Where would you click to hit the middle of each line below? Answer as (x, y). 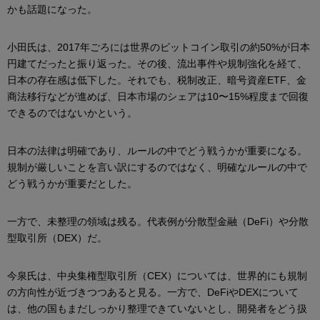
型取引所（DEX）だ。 (57, 237)
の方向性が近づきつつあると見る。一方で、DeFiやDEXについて (153, 292)
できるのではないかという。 (72, 112)
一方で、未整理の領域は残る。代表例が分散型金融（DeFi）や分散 (158, 221)
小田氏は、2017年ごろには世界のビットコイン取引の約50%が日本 (159, 47)
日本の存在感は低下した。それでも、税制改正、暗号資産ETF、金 (157, 80)
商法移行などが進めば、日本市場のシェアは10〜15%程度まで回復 (158, 96)
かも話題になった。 (52, 9)
